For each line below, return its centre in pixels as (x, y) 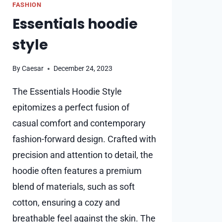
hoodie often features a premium (77, 171)
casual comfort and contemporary (79, 123)
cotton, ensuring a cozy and (66, 203)
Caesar (33, 69)
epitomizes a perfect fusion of (71, 108)
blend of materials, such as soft (74, 187)
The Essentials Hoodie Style (67, 92)
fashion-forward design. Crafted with (84, 139)
